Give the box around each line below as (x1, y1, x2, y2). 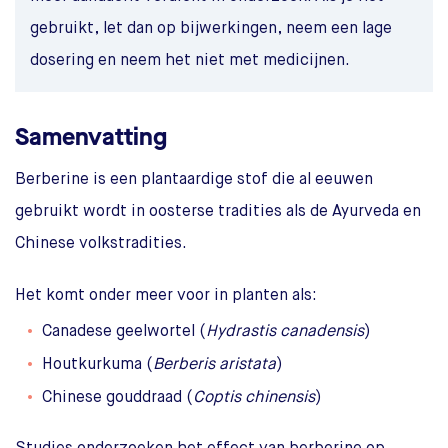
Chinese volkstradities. (15, 235, 187, 252)
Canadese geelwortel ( (42, 323, 206, 340)
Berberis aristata (153, 356, 276, 373)
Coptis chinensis (193, 389, 315, 406)
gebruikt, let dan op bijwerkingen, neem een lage (30, 20, 392, 37)
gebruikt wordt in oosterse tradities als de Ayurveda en (15, 203, 421, 220)
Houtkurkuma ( (42, 356, 153, 373)
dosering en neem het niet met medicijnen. (30, 52, 350, 69)
